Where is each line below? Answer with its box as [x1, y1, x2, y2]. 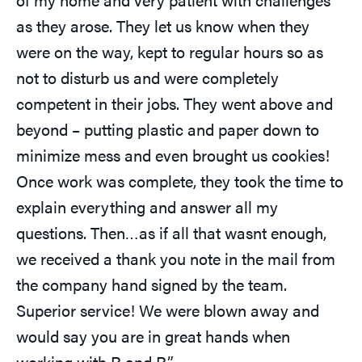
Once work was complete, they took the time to [16, 169, 343, 193]
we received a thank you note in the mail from [16, 246, 335, 271]
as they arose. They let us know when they [16, 14, 309, 38]
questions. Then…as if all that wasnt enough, [16, 221, 326, 245]
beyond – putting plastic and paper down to [16, 117, 319, 141]
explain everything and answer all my [16, 195, 278, 219]
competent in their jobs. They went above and [16, 91, 333, 116]
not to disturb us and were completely [16, 65, 279, 90]
